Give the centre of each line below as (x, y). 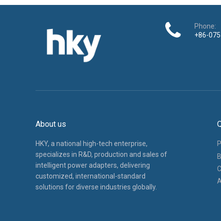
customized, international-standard (91, 176)
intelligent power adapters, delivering (93, 166)
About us (51, 124)
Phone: (205, 26)
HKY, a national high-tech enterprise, (92, 144)
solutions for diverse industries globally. (96, 187)
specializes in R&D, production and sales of (101, 155)
